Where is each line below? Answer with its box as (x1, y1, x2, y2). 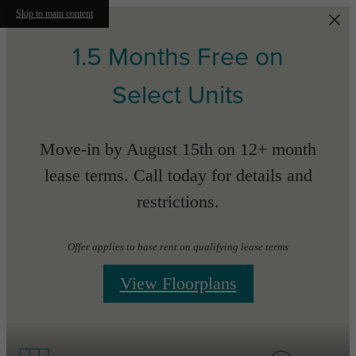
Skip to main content (16, 8, 93, 19)
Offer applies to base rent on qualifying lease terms (68, 240, 288, 253)
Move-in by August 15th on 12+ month (40, 139, 316, 160)
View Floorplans (119, 273, 237, 293)
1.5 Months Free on (72, 42, 284, 72)
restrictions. (137, 192, 219, 212)
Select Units (112, 80, 244, 110)
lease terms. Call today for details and (44, 165, 312, 186)
